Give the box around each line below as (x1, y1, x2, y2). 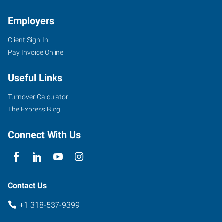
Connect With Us (8, 128, 81, 141)
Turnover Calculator (8, 92, 68, 101)
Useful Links (8, 71, 62, 84)
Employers (8, 14, 54, 27)
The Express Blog (8, 105, 60, 113)
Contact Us (8, 180, 47, 190)
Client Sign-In (8, 35, 48, 44)
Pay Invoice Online (8, 48, 63, 56)
